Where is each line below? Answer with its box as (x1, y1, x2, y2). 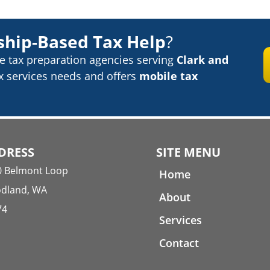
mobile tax (139, 68, 198, 83)
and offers (81, 68, 139, 83)
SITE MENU (156, 143, 221, 160)
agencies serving (89, 52, 177, 67)
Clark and (177, 52, 228, 67)
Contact (159, 235, 199, 250)
